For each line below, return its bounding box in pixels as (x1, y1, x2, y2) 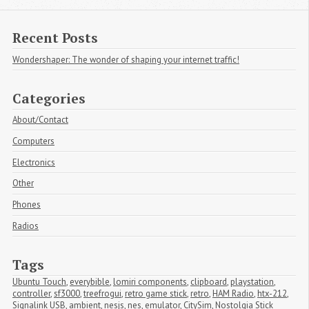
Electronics (12, 156, 55, 168)
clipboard (190, 275, 227, 288)
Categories (12, 89, 86, 107)
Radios (12, 219, 39, 232)
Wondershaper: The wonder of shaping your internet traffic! (12, 53, 239, 66)
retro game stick (125, 287, 187, 299)
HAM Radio (212, 287, 254, 299)
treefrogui (83, 287, 121, 299)
